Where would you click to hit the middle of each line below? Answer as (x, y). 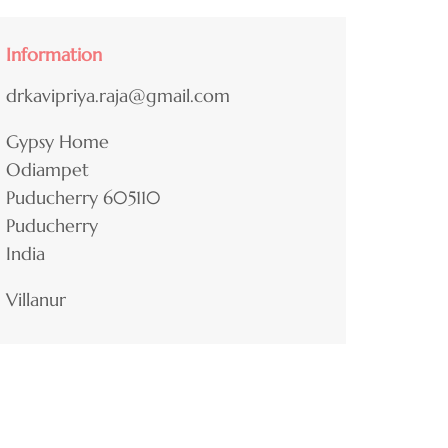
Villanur (36, 300)
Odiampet (47, 170)
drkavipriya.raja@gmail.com (118, 96)
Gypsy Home (57, 142)
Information (54, 55)
